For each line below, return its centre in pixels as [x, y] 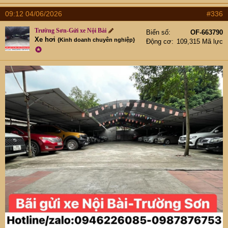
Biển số [157, 32]
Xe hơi [45, 39]
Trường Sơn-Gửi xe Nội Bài [70, 30]
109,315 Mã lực [200, 41]
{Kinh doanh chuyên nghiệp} [96, 39]
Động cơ [159, 41]
